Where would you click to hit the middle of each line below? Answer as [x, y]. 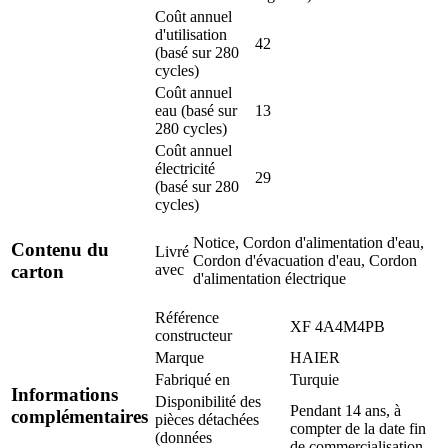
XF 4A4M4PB [337, 326]
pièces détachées [207, 419]
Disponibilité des [208, 401]
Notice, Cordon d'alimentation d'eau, [308, 242]
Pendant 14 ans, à [345, 410]
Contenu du [60, 250]
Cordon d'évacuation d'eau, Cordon [305, 260]
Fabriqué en [192, 379]
